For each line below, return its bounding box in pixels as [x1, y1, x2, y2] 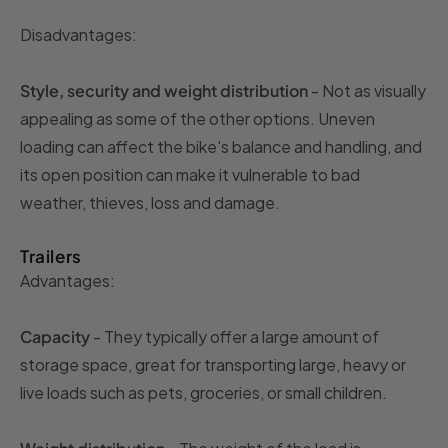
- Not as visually [308, 80, 426, 102]
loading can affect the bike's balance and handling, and [20, 136, 422, 158]
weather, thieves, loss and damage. [20, 192, 280, 214]
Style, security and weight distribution [20, 80, 308, 102]
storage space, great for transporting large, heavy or [20, 354, 406, 376]
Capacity [20, 326, 90, 348]
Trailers [20, 245, 82, 268]
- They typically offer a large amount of [90, 326, 379, 348]
